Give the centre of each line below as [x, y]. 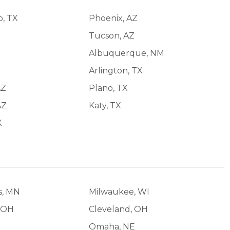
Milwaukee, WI [119, 191]
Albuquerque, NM [127, 53]
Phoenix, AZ [113, 18]
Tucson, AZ [112, 35]
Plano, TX [108, 88]
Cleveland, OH [118, 209]
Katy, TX [105, 105]
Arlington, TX [116, 70]
